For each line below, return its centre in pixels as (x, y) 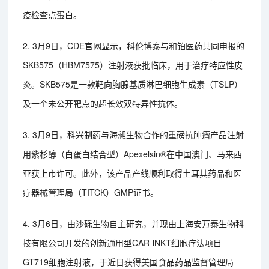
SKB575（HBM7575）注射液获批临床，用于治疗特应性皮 (133, 65)
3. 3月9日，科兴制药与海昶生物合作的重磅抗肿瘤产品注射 (134, 135)
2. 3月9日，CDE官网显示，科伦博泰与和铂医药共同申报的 (134, 46)
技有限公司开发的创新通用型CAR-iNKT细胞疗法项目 (122, 243)
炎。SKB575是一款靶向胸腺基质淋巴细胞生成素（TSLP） (133, 84)
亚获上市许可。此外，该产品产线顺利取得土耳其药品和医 (132, 173)
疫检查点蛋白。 (53, 15)
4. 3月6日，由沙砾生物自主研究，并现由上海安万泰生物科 (134, 224)
